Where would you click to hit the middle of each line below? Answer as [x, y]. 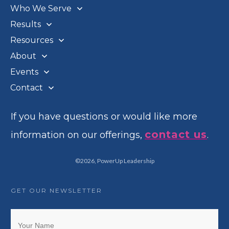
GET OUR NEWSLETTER [56, 190]
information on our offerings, [78, 135]
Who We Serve [41, 8]
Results [26, 24]
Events [24, 72]
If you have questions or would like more [104, 117]
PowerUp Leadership [125, 161]
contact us [176, 134]
